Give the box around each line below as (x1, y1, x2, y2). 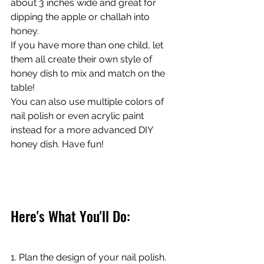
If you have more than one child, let (11, 39, 166, 51)
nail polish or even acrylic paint (11, 110, 146, 122)
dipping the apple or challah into (11, 11, 152, 23)
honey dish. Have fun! (11, 138, 106, 150)
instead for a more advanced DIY (11, 124, 155, 136)
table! (11, 82, 35, 94)
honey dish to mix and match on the (11, 68, 167, 80)
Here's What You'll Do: (11, 205, 130, 227)
